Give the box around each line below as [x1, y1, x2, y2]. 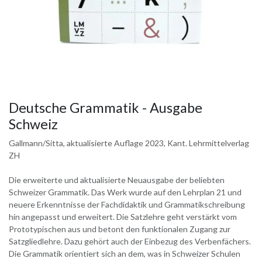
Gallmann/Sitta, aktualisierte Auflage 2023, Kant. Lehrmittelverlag [9, 137, 249, 148]
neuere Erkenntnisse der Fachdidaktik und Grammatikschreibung [9, 199, 245, 209]
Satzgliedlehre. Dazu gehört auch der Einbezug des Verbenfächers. [9, 236, 251, 246]
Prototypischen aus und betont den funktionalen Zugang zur [9, 223, 230, 234]
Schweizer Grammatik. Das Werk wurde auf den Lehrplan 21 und [9, 187, 242, 197]
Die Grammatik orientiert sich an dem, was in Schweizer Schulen [9, 248, 240, 258]
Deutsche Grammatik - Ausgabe [9, 99, 202, 116]
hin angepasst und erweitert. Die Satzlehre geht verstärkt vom [9, 211, 237, 222]
